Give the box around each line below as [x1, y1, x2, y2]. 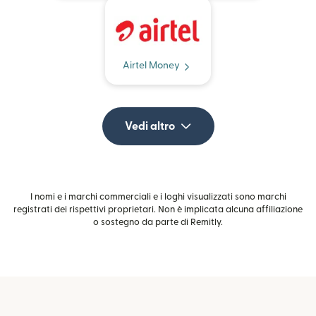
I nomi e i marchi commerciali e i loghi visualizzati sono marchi [30, 193, 286, 202]
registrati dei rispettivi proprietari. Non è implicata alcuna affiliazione [13, 205, 303, 214]
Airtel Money [122, 61, 180, 71]
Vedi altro [124, 121, 175, 133]
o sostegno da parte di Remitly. [93, 218, 223, 227]
